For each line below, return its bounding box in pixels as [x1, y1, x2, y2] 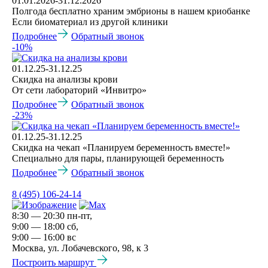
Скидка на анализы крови [12, 74, 118, 84]
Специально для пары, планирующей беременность [12, 153, 224, 163]
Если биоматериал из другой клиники [12, 16, 168, 27]
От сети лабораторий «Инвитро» [12, 84, 147, 95]
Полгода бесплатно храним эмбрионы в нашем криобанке [12, 5, 250, 16]
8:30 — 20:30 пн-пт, [12, 210, 92, 221]
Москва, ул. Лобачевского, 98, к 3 [12, 242, 148, 253]
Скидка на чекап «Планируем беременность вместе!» [12, 142, 230, 153]
